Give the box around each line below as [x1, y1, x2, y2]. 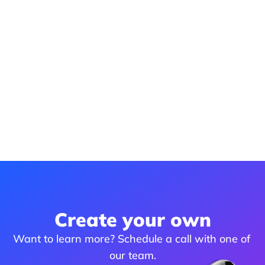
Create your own [54, 208, 211, 231]
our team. [109, 248, 156, 262]
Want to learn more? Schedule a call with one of [13, 232, 251, 245]
